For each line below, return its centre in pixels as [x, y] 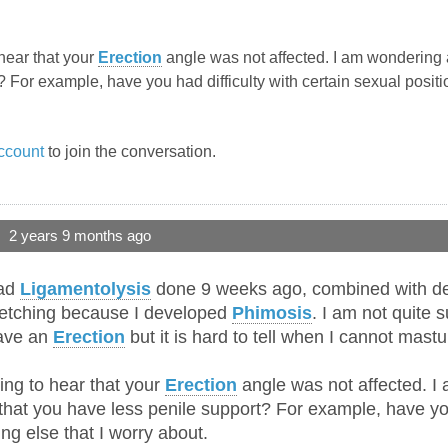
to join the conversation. [130, 152]
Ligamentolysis [85, 289]
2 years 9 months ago [80, 236]
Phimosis [272, 313]
